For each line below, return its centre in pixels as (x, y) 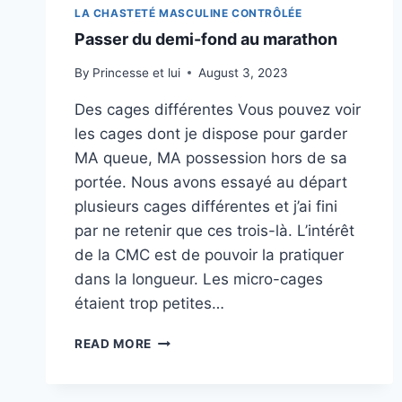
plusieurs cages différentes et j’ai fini (206, 206)
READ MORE (114, 343)
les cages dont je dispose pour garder (211, 133)
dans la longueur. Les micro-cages (199, 279)
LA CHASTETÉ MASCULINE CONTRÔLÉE (188, 13)
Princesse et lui (137, 72)
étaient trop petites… (149, 303)
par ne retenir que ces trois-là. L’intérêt (214, 230)
